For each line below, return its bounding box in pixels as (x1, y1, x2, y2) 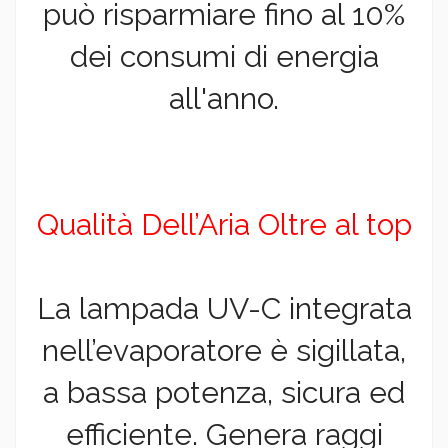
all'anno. (169, 81, 279, 117)
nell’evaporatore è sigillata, (42, 333, 406, 369)
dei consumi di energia (69, 39, 379, 75)
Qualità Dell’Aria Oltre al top (36, 207, 412, 243)
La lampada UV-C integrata (36, 291, 412, 327)
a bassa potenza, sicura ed (43, 375, 405, 411)
